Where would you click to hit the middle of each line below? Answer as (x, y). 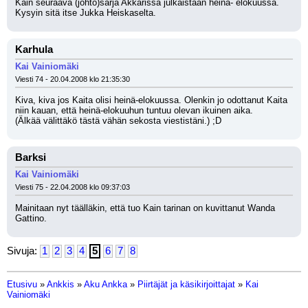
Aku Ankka (106, 284)
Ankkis (60, 284)
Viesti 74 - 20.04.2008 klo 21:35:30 (73, 79)
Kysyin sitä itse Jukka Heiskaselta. (86, 13)
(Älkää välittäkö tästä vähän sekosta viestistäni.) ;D (118, 121)
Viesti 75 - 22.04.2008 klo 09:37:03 (73, 187)
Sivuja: (23, 251)
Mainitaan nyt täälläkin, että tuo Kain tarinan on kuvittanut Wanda (145, 208)
